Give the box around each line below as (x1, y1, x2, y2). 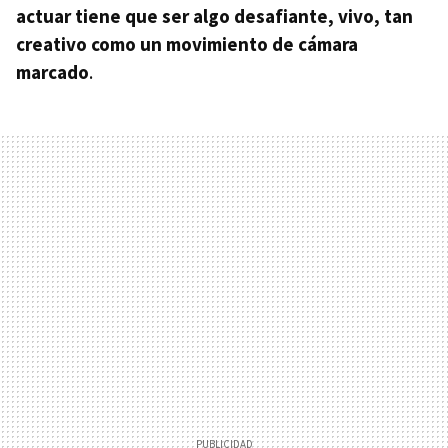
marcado (16, 59, 89, 84)
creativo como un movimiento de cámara (16, 31, 358, 56)
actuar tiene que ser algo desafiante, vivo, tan (16, 3, 413, 28)
